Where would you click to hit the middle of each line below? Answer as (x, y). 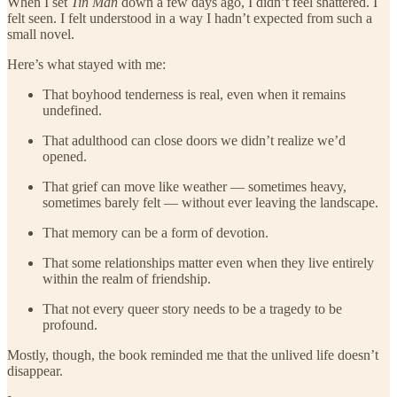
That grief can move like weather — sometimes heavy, (195, 187)
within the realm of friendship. (127, 279)
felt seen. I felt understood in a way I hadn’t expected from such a (190, 19)
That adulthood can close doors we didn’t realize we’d (194, 141)
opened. (65, 157)
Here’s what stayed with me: (86, 65)
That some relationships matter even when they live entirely (208, 263)
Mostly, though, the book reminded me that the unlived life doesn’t (193, 355)
